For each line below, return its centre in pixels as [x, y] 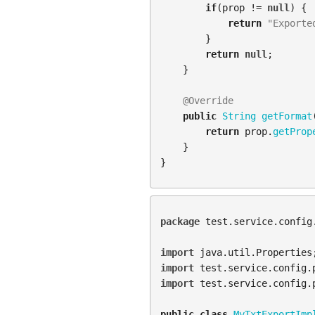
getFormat [287, 116]
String [239, 116]
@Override [208, 101]
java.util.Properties [256, 253]
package [180, 222]
